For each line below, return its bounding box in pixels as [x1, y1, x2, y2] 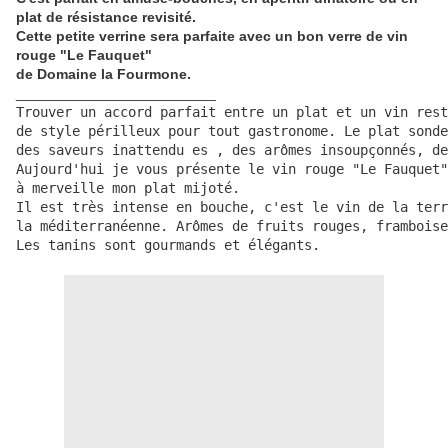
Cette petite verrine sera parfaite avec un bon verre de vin [16, 28, 408, 45]
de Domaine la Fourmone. [16, 66, 191, 83]
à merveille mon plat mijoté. [16, 180, 248, 197]
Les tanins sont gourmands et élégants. [16, 237, 320, 254]
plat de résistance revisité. [16, 9, 196, 26]
